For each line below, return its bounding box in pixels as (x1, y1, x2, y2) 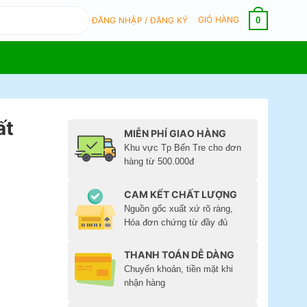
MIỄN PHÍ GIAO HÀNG (124, 127, 227, 139)
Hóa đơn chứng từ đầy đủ (124, 217, 228, 228)
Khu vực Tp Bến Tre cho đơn (124, 143, 242, 153)
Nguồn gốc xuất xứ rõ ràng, (124, 203, 234, 214)
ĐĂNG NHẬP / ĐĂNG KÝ (91, 15, 188, 25)
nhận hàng (124, 278, 166, 288)
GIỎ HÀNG (197, 14, 242, 25)
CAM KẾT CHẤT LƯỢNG (124, 188, 238, 200)
